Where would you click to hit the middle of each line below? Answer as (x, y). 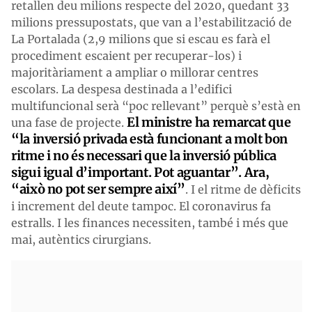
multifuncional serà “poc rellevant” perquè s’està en (156, 106)
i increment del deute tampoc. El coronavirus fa (141, 206)
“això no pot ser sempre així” (98, 189)
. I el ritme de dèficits (243, 190)
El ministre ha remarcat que (209, 123)
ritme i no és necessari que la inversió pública (144, 156)
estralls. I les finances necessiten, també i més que (150, 223)
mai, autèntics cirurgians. (81, 240)
